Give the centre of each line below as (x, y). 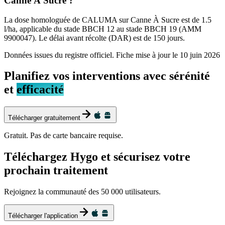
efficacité (40, 90)
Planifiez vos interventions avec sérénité (107, 76)
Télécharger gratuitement (44, 118)
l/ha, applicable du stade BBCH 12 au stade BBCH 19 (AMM (103, 29)
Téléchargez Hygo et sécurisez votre (97, 157)
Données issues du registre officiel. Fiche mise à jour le (91, 55)
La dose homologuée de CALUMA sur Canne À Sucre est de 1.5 (108, 20)
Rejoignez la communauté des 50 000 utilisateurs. (82, 192)
